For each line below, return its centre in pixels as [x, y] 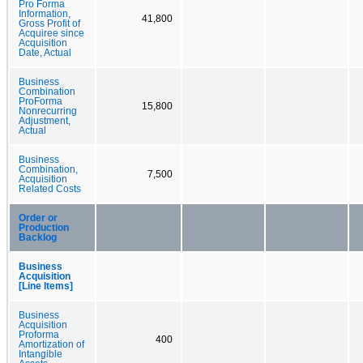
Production [44, 227]
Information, [45, 13]
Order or [38, 218]
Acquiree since [51, 33]
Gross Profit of [49, 23]
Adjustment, [45, 120]
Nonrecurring [48, 111]
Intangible [41, 354]
